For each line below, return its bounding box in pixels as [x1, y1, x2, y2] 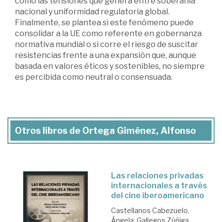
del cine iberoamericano [111, 191, 204, 201]
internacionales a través [111, 181, 207, 191]
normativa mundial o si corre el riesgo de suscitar [15, 40, 198, 50]
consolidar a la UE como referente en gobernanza [15, 29, 202, 39]
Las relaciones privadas [111, 171, 204, 181]
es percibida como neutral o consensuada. [15, 72, 172, 82]
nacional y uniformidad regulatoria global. [15, 7, 169, 17]
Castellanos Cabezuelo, [111, 206, 189, 215]
